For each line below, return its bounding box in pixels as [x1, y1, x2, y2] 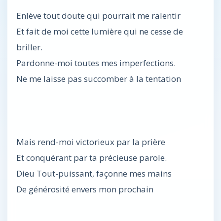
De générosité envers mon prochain [16, 184, 153, 195]
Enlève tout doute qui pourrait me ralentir [16, 10, 181, 21]
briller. [16, 41, 42, 53]
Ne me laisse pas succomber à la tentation [16, 73, 181, 84]
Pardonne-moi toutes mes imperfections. [16, 57, 176, 69]
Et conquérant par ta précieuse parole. [16, 152, 167, 163]
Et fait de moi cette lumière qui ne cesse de [16, 26, 183, 37]
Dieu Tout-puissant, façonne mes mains [16, 168, 172, 179]
